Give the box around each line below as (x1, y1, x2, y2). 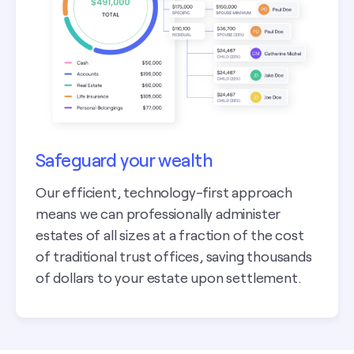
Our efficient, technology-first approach (36, 183, 292, 201)
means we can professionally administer (36, 204, 281, 222)
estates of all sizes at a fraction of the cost (36, 225, 304, 243)
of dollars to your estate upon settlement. (36, 268, 302, 286)
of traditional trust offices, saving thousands (36, 247, 312, 265)
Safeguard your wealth (36, 148, 213, 171)
